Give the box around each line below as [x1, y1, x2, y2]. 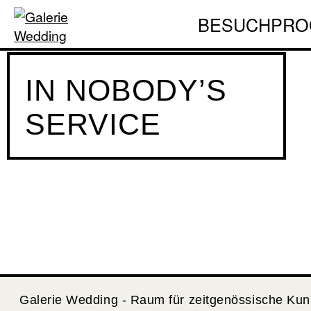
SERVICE [25, 108, 161, 141]
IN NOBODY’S [25, 74, 227, 107]
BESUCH [198, 11, 271, 37]
